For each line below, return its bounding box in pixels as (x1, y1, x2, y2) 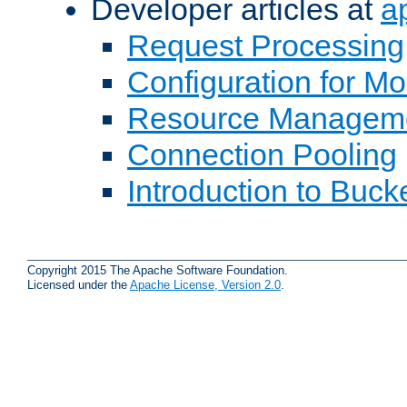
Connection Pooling (127, 137, 397, 173)
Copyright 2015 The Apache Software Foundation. (27, 263, 288, 277)
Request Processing (127, 28, 404, 64)
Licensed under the (27, 277, 130, 292)
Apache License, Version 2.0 (130, 277, 281, 292)
